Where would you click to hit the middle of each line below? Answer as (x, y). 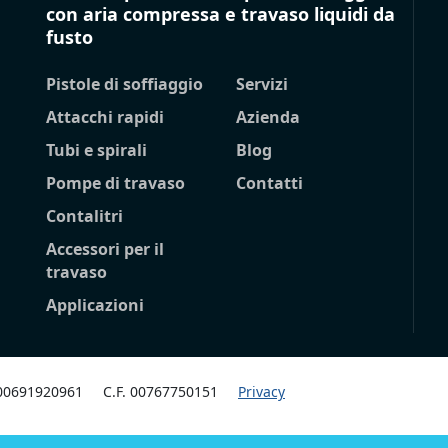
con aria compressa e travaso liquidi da (220, 14)
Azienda (267, 117)
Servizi (261, 84)
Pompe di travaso (115, 183)
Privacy (261, 392)
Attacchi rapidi (105, 117)
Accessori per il (105, 249)
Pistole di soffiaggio (124, 84)
